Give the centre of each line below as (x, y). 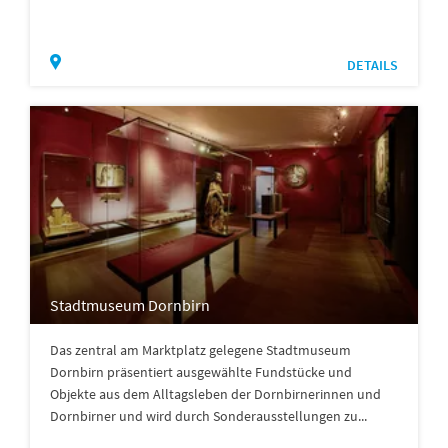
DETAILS (372, 65)
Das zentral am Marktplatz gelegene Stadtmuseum (200, 350)
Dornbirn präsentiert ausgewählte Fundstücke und (201, 372)
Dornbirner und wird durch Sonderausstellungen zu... (208, 416)
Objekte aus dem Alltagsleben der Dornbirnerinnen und (215, 394)
